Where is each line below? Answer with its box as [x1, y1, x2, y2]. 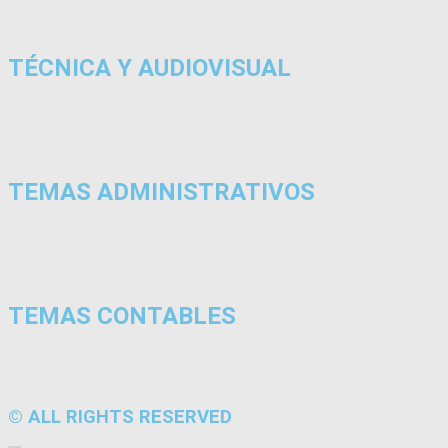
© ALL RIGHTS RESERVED [8, 405, 232, 428]
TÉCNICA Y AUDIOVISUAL [8, 53, 291, 82]
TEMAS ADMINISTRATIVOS [8, 177, 315, 206]
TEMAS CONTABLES [8, 301, 236, 330]
